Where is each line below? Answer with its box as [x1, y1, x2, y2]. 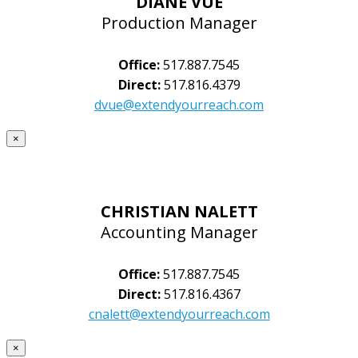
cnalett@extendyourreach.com [88, 304, 270, 323]
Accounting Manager [100, 221, 258, 244]
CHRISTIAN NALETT [100, 201, 258, 223]
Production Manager [101, 12, 257, 34]
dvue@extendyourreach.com [94, 95, 264, 113]
